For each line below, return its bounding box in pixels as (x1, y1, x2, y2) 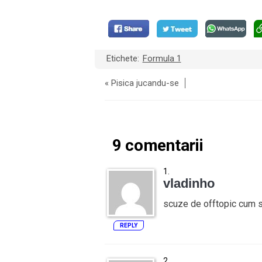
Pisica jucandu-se (111, 78, 179, 88)
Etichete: (106, 53, 142, 64)
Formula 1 (142, 53, 181, 64)
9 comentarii (112, 136, 204, 155)
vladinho (163, 176, 215, 191)
